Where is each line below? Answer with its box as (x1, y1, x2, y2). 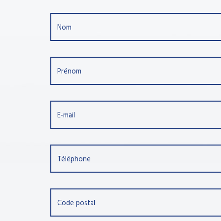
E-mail (57, 110, 75, 122)
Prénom (57, 66, 82, 78)
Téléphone (57, 154, 91, 166)
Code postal (57, 198, 96, 210)
